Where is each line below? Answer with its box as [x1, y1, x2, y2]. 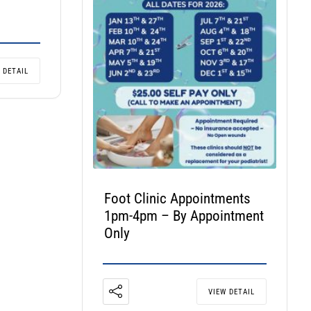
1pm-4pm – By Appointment [103, 208, 264, 224]
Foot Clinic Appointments [103, 190, 251, 207]
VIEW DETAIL [208, 287, 255, 296]
